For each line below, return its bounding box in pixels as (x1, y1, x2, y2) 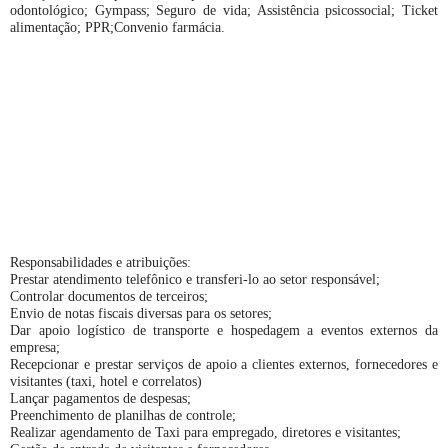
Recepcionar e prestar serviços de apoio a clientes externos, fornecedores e (10, 356, 438, 372)
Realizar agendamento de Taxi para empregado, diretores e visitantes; (10, 424, 401, 440)
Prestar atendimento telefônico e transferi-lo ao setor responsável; (10, 271, 380, 287)
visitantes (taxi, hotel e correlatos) (10, 373, 202, 389)
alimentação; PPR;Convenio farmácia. (10, 19, 225, 35)
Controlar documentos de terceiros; (10, 288, 208, 304)
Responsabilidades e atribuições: (10, 254, 191, 270)
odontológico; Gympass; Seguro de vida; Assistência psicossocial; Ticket (10, 2, 438, 18)
